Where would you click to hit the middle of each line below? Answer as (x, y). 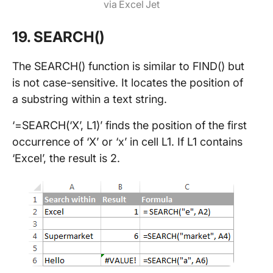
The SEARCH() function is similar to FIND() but (128, 66)
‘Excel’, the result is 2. (66, 158)
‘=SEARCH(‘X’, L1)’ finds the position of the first (129, 125)
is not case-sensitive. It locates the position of (128, 82)
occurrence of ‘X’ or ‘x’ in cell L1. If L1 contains (127, 141)
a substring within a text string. (90, 99)
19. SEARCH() (58, 37)
